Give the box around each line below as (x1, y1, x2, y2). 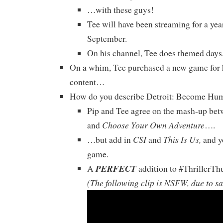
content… (70, 76, 105, 88)
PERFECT (96, 162, 136, 175)
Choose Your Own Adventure (102, 119, 205, 131)
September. (87, 33, 127, 45)
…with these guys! (87, 4, 154, 16)
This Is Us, (163, 133, 201, 146)
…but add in (87, 134, 133, 146)
